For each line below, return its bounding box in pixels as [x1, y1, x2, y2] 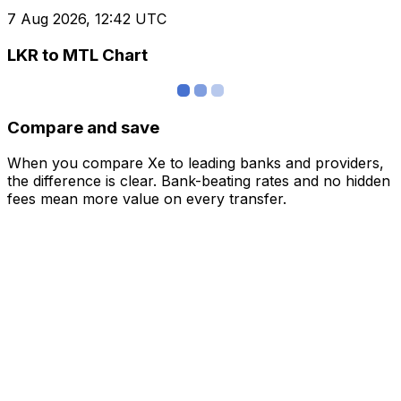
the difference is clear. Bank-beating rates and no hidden [7, 172, 390, 191]
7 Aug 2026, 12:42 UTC [7, 10, 166, 29]
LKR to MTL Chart [7, 45, 148, 66]
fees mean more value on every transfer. [7, 190, 286, 209]
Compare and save [7, 116, 159, 138]
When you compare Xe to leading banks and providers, [7, 154, 384, 173]
